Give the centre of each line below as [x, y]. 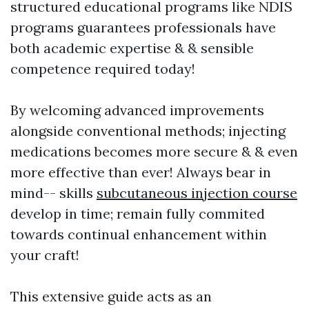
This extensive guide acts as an [111, 296]
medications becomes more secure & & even [154, 151]
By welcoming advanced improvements [137, 110]
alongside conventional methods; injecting [148, 130]
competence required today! [103, 68]
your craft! [45, 255]
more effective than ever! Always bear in [141, 172]
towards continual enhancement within [139, 234]
